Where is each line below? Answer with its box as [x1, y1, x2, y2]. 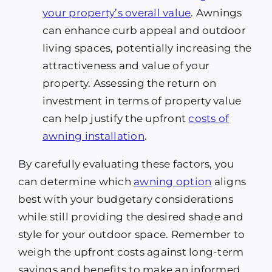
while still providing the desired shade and [18, 211, 243, 223]
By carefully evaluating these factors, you [18, 158, 234, 171]
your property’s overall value [42, 7, 191, 19]
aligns [211, 175, 246, 188]
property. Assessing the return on [42, 77, 217, 90]
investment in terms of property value [42, 95, 242, 107]
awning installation [42, 130, 144, 143]
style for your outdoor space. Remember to [18, 228, 245, 241]
